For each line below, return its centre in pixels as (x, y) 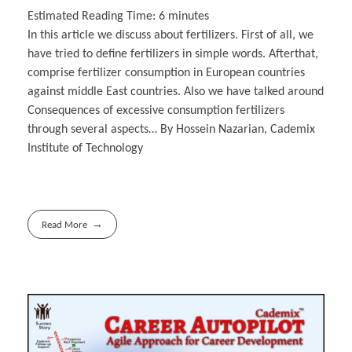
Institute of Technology (85, 149)
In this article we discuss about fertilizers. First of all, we (170, 36)
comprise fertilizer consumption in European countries (166, 73)
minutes (189, 17)
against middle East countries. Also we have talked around (176, 92)
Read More (65, 225)
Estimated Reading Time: (93, 17)
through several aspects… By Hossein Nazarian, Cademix (171, 130)
